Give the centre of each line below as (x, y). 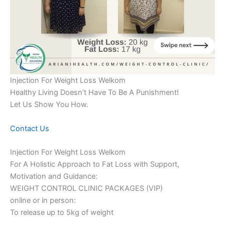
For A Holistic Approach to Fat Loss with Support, (95, 164)
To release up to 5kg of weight (62, 212)
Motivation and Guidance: (54, 176)
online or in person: (43, 200)
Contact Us (30, 128)
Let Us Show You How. (49, 104)
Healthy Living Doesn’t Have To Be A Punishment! (94, 92)
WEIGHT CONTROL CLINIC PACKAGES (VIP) (86, 188)
